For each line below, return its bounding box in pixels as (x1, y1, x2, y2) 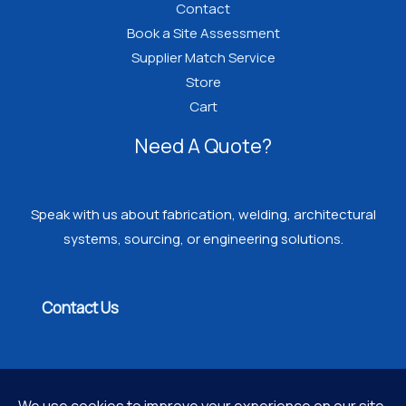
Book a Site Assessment (126, 23, 280, 43)
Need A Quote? (134, 131, 272, 159)
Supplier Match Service (130, 47, 275, 67)
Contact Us (42, 296, 119, 318)
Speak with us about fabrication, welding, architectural (30, 204, 376, 224)
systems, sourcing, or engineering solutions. (63, 228, 343, 248)
